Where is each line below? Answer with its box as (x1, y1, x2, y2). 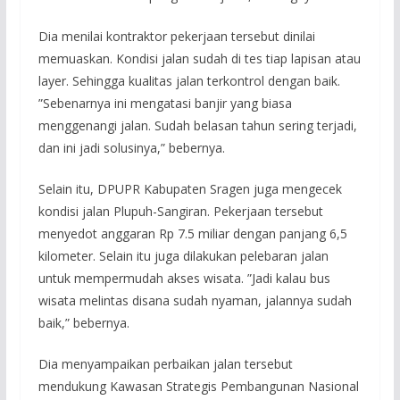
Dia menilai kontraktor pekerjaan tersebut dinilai (37, 27, 315, 45)
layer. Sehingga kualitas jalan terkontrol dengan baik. (37, 71, 340, 89)
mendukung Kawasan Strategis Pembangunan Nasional (37, 377, 359, 395)
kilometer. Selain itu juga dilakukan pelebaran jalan (37, 246, 329, 264)
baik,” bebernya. (37, 313, 129, 331)
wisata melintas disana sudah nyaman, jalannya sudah (37, 291, 352, 309)
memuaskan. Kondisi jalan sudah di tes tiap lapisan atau (37, 49, 361, 67)
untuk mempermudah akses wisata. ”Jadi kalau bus (37, 269, 330, 287)
